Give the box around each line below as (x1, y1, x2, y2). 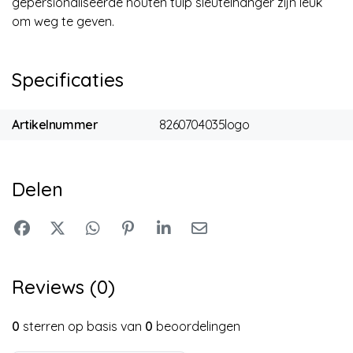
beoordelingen (153, 318, 240, 334)
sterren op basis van (20, 318, 145, 334)
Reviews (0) (12, 274, 115, 299)
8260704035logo (158, 117, 250, 133)
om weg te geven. (12, 13, 114, 29)
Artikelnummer (12, 117, 98, 133)
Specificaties (12, 67, 124, 91)
